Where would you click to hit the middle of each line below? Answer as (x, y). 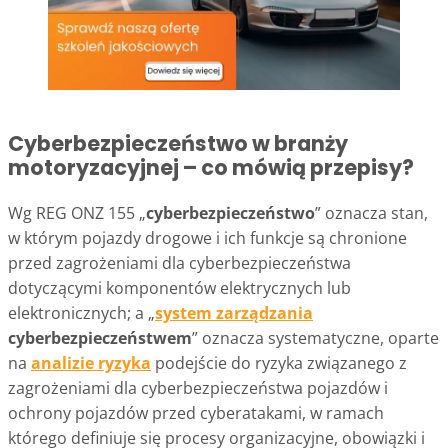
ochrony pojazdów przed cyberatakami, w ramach (196, 412)
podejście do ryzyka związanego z (279, 362)
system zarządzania (234, 312)
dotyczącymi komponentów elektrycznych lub (179, 287)
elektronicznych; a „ (81, 312)
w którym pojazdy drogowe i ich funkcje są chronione (207, 237)
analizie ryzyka (91, 362)
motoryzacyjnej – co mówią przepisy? (211, 167)
